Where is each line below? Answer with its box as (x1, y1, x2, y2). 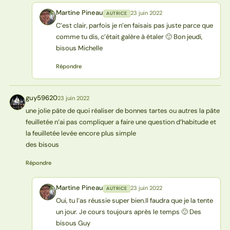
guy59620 (25, 93, 57, 102)
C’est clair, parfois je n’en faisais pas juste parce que (55, 21, 213, 30)
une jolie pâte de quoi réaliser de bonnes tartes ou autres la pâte (25, 106, 220, 115)
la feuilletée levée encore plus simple (25, 128, 136, 138)
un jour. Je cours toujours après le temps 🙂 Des (55, 207, 201, 216)
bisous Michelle (55, 43, 103, 52)
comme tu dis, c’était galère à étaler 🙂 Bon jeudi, (55, 32, 202, 41)
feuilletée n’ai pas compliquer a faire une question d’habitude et (25, 117, 216, 126)
